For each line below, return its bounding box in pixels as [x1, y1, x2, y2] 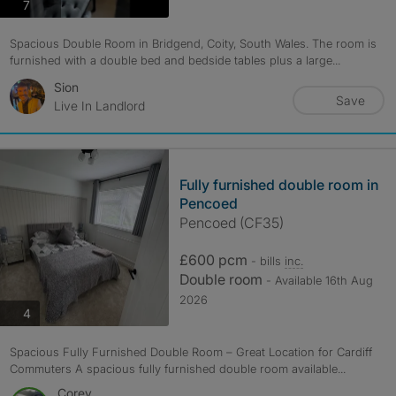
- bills [250, 254, 285, 268]
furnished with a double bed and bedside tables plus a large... [9, 53, 340, 67]
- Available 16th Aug [265, 273, 373, 287]
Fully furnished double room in [179, 176, 378, 194]
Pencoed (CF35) [179, 214, 284, 232]
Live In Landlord [53, 98, 145, 113]
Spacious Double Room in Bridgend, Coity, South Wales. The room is [9, 36, 377, 50]
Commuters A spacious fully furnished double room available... [9, 362, 346, 376]
